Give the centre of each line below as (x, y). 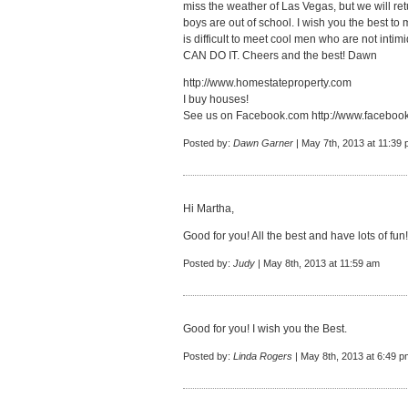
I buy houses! (216, 99)
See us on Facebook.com (247, 116)
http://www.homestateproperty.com (267, 83)
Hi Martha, (209, 209)
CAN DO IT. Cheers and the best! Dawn (280, 56)
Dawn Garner (263, 143)
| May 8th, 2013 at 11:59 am (317, 263)
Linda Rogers (263, 356)
